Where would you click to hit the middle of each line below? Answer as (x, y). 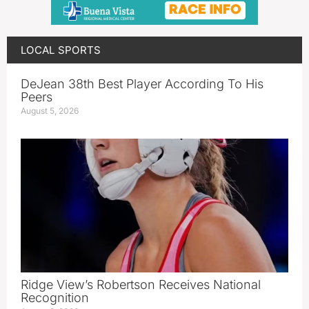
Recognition (55, 298)
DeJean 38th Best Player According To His (142, 84)
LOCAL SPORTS (61, 50)
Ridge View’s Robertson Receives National (141, 285)
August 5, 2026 (50, 111)
